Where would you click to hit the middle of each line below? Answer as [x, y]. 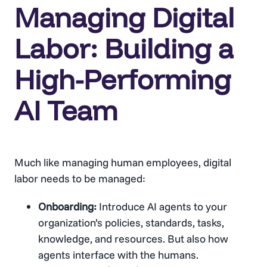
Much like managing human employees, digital [123, 163]
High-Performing [123, 80]
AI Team [66, 111]
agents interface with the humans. [118, 255]
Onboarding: [67, 207]
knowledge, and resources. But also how [133, 239]
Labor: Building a [124, 49]
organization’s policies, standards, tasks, [131, 223]
